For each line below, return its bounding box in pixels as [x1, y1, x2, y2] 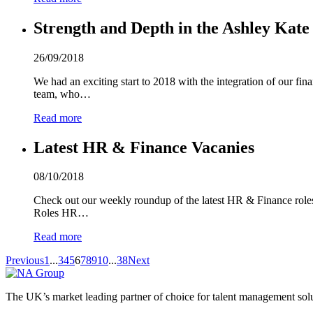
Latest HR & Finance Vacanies [34, 138, 254, 156]
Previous [6, 254, 44, 267]
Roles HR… [34, 207, 89, 219]
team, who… [34, 87, 91, 100]
